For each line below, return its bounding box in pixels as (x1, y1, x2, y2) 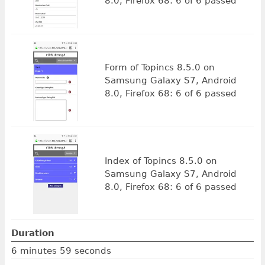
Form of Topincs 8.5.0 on (104, 62, 215, 73)
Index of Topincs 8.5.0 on (104, 155, 217, 166)
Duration (11, 228, 54, 239)
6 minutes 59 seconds (11, 245, 111, 256)
